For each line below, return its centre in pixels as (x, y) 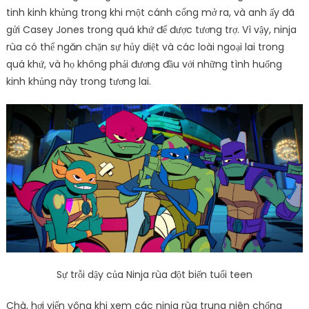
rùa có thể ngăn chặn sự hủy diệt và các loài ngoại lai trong (145, 47)
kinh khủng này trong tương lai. (78, 81)
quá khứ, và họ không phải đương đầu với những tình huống (144, 64)
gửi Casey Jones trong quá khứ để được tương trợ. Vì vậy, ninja (151, 29)
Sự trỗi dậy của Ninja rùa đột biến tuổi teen (154, 274)
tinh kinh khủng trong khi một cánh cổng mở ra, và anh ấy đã (150, 12)
